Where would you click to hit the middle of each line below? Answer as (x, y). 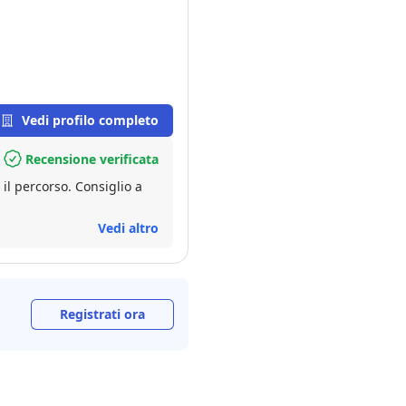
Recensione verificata (92, 159)
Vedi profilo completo (90, 120)
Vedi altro (128, 228)
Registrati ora (102, 314)
